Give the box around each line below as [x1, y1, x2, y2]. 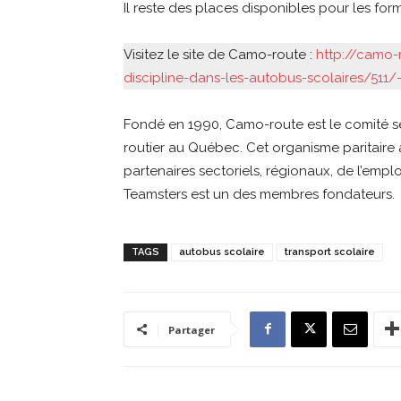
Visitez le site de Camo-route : [124, 46, 316, 63]
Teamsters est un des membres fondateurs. [124, 185, 395, 202]
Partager [168, 322, 215, 337]
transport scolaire [285, 245, 375, 258]
